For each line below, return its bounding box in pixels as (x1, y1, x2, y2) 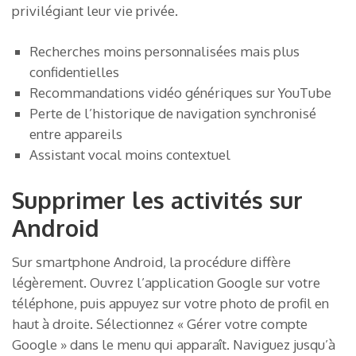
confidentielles (29, 64, 119, 81)
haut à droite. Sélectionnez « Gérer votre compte (12, 315, 308, 332)
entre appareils (29, 126, 122, 143)
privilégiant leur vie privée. (12, 2, 178, 19)
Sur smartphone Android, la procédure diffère (12, 253, 291, 270)
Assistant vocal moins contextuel (29, 146, 230, 164)
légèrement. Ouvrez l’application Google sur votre (12, 273, 320, 291)
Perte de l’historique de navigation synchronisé (29, 105, 316, 122)
